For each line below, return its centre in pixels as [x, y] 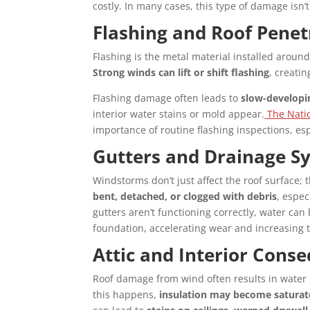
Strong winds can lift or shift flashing [181, 73]
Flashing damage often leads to [167, 98]
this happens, [126, 295]
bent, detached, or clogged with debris [185, 197]
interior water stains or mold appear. [179, 114]
